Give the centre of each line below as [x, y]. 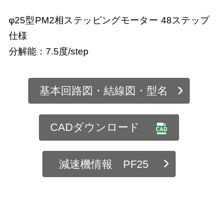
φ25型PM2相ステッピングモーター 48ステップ [109, 20]
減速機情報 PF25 [104, 164]
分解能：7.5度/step [48, 51]
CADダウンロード [95, 127]
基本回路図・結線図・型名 [104, 91]
